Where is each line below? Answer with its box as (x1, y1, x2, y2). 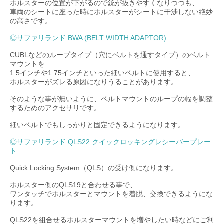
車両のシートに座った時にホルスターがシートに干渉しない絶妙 (10, 8, 213, 16)
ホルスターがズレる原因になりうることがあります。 (10, 78, 178, 86)
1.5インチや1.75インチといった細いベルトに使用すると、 (10, 69, 195, 77)
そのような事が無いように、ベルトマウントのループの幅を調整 (10, 95, 213, 103)
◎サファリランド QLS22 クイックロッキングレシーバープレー (10, 138, 211, 146)
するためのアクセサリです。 (10, 104, 101, 112)
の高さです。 (10, 17, 52, 25)
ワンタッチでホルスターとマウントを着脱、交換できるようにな (10, 190, 213, 198)
